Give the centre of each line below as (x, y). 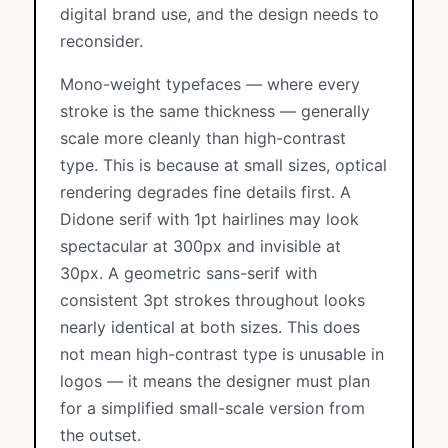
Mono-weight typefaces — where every (210, 84)
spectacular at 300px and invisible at (200, 246)
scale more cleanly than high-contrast (203, 138)
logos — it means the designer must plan (215, 381)
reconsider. (101, 41)
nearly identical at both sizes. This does (210, 327)
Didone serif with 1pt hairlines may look (209, 219)
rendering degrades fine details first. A (205, 192)
